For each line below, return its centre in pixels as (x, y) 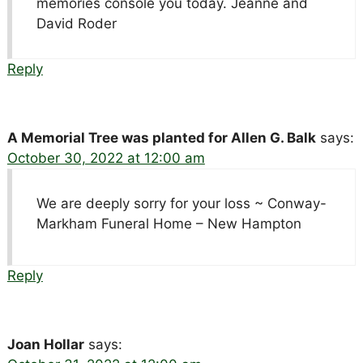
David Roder (76, 23)
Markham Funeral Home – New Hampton (169, 223)
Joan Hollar (45, 344)
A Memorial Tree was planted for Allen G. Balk (161, 137)
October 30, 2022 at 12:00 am (106, 158)
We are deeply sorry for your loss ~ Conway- (181, 203)
